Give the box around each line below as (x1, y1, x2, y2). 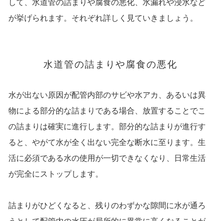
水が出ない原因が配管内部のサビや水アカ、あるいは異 (8, 91, 206, 100)
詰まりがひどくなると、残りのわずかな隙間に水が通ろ (8, 201, 206, 210)
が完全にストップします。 (8, 170, 103, 179)
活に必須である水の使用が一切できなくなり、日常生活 (8, 154, 206, 163)
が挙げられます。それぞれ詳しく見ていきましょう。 (8, 14, 198, 23)
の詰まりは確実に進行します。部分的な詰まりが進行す (8, 122, 206, 131)
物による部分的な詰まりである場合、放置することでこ (8, 107, 206, 115)
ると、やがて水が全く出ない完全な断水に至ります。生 (8, 138, 206, 147)
